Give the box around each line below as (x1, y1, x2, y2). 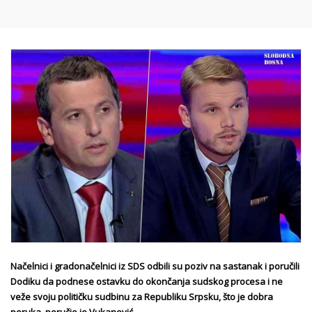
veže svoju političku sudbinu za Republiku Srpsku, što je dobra (10, 290, 273, 303)
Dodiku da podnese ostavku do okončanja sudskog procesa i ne (10, 274, 283, 288)
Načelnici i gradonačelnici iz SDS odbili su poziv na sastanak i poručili (10, 259, 299, 272)
